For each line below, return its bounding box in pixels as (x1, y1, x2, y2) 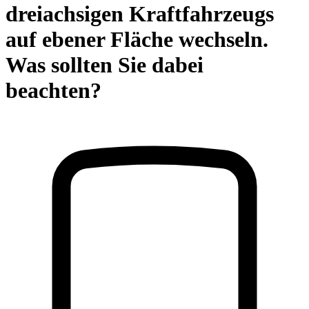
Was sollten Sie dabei (6, 52, 203, 77)
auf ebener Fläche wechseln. (6, 27, 268, 52)
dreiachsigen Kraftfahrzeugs (6, 1, 274, 26)
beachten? (6, 78, 101, 103)
